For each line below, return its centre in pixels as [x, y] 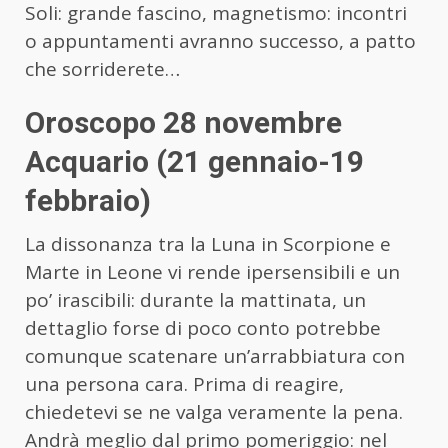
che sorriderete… [102, 69]
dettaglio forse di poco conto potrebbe [203, 328]
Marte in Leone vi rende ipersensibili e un [212, 272]
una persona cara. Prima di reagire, [184, 384]
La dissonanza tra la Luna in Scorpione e [208, 244]
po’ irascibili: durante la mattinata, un [195, 300]
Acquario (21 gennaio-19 [194, 162]
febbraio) [88, 201]
